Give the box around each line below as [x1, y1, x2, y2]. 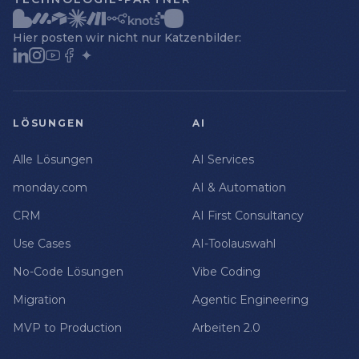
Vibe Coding [192, 264, 260, 280]
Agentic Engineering [192, 292, 309, 308]
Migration [13, 292, 66, 308]
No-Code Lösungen [13, 264, 123, 280]
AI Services [192, 152, 254, 167]
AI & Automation [192, 180, 286, 196]
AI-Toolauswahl [192, 236, 276, 252]
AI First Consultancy [192, 208, 304, 224]
